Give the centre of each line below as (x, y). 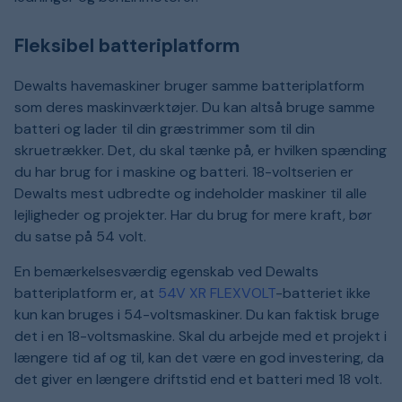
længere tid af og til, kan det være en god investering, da (199, 358)
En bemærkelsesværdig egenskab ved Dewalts (166, 272)
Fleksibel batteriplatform (127, 46)
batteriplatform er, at (86, 293)
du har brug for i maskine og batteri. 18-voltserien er (184, 172)
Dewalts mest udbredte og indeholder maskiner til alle (191, 194)
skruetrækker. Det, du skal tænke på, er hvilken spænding (201, 151)
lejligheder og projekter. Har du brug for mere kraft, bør (193, 215)
